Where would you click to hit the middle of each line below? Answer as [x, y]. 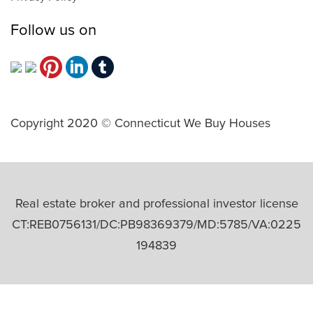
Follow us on [53, 30]
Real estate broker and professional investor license [156, 204]
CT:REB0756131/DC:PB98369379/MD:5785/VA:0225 [156, 225]
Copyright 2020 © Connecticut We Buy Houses [140, 123]
